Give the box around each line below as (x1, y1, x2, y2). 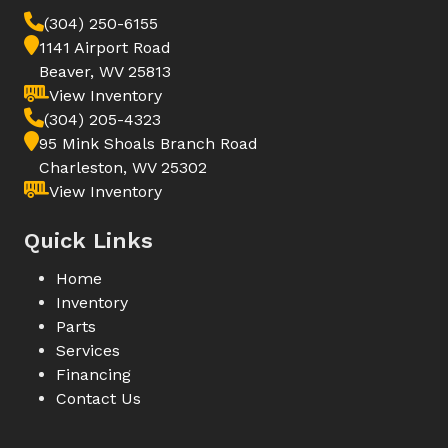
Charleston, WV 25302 (39, 157, 207, 177)
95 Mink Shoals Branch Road (39, 133, 258, 153)
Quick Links (24, 227, 153, 253)
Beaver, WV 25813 (39, 61, 171, 81)
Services (56, 340, 120, 360)
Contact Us (56, 388, 141, 408)
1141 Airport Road (39, 37, 171, 57)
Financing (56, 364, 131, 384)
